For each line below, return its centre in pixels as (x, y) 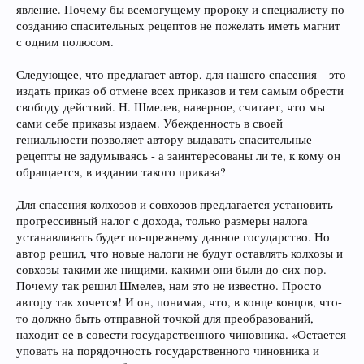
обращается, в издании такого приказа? (121, 172)
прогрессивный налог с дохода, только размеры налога (162, 221)
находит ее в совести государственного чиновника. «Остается (181, 334)
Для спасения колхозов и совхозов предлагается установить (175, 204)
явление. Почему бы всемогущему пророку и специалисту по (180, 9)
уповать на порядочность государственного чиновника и (168, 351)
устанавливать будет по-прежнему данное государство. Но (173, 237)
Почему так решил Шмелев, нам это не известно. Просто (169, 286)
